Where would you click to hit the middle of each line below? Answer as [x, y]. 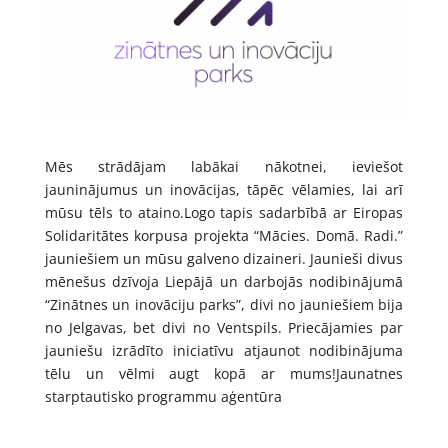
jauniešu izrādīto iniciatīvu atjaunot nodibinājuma [224, 350]
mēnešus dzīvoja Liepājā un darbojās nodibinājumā [224, 281]
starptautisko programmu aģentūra [163, 396]
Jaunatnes [370, 373]
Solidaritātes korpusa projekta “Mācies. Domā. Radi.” [224, 235]
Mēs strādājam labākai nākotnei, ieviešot [224, 166]
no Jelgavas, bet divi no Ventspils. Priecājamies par [224, 327]
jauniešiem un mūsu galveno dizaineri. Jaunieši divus [224, 258]
